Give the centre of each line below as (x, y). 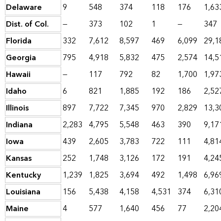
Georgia (21, 58)
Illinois (17, 108)
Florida (19, 41)
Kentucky (23, 175)
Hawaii (18, 75)
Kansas (19, 159)
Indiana (19, 125)
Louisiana (23, 192)
